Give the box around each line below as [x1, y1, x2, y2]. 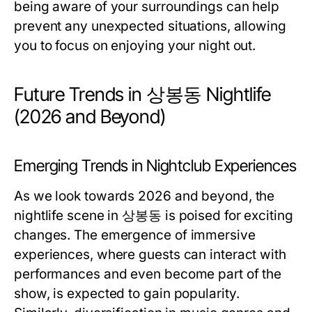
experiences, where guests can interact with [14, 247, 286, 263]
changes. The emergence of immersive [14, 227, 256, 243]
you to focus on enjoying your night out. [14, 38, 256, 54]
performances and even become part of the [14, 266, 282, 282]
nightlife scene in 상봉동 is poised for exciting [14, 208, 293, 224]
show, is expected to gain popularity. [14, 286, 240, 302]
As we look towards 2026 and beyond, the [14, 188, 275, 204]
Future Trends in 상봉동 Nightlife [14, 83, 271, 106]
